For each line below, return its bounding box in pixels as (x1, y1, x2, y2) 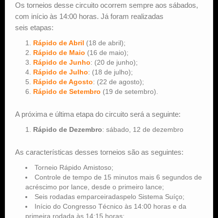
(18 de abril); (84, 38, 126, 47)
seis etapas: (15, 23, 54, 32)
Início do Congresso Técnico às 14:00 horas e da (35, 202, 186, 210)
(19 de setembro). (101, 87, 158, 95)
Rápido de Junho (33, 58, 91, 66)
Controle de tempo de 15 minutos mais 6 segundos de (35, 173, 202, 181)
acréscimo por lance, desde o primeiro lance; (25, 182, 164, 191)
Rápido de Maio (33, 48, 85, 56)
